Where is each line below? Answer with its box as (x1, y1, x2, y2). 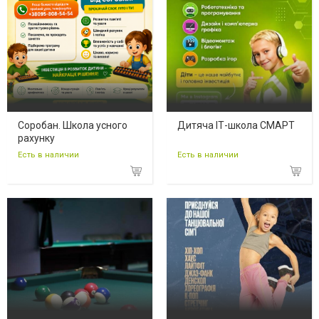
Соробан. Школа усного (18, 120, 127, 132)
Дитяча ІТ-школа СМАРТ (177, 120, 295, 132)
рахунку (18, 132, 55, 145)
